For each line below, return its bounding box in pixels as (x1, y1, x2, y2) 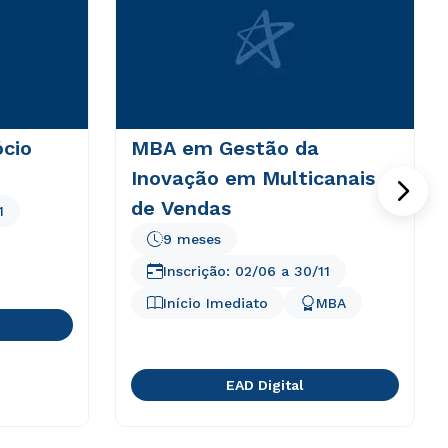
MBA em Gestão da (130, 136, 319, 160)
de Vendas (130, 196, 231, 220)
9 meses (162, 231, 221, 247)
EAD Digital (225, 377, 304, 393)
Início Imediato (162, 295, 268, 311)
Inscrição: (162, 263, 235, 279)
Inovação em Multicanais (130, 166, 375, 190)
